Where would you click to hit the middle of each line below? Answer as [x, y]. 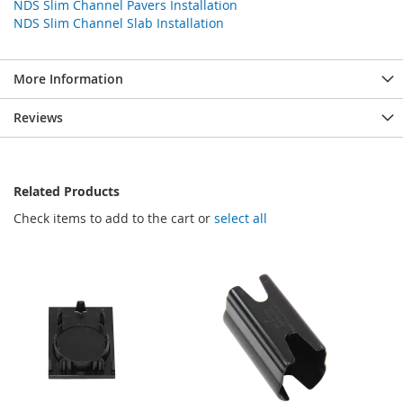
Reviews [38, 117]
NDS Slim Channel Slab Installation [119, 22]
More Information [68, 78]
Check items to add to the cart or [114, 218]
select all [241, 218]
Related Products [67, 191]
